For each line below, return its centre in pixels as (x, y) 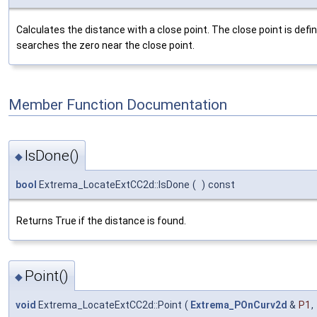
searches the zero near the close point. (105, 45)
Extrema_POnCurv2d (239, 305)
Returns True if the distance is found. (101, 221)
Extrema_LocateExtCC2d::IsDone (113, 185)
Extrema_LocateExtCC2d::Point (109, 305)
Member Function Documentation (118, 104)
